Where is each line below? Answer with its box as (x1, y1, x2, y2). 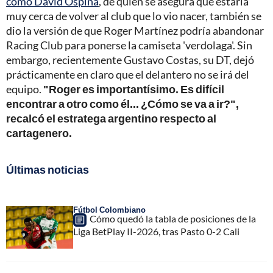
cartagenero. (6, 126, 72, 140)
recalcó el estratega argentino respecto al (6, 112, 216, 126)
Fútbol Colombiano (73, 205, 146, 215)
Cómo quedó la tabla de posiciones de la (90, 213, 256, 225)
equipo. (6, 82, 43, 96)
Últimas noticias (6, 163, 89, 177)
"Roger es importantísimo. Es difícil (43, 82, 224, 96)
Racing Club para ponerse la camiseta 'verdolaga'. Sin (6, 38, 252, 52)
